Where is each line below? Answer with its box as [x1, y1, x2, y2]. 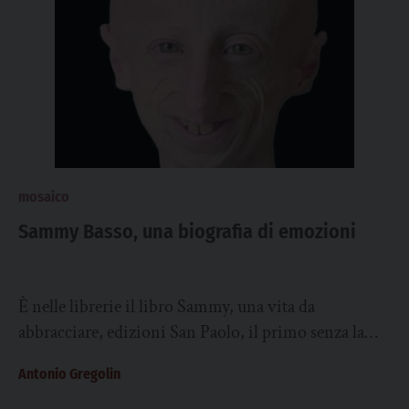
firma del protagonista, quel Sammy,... [18, 346, 287, 370]
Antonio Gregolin [18, 365, 121, 383]
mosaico [18, 188, 69, 205]
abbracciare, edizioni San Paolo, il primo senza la [18, 320, 364, 344]
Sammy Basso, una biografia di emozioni [18, 219, 356, 244]
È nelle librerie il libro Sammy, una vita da [18, 295, 315, 319]
